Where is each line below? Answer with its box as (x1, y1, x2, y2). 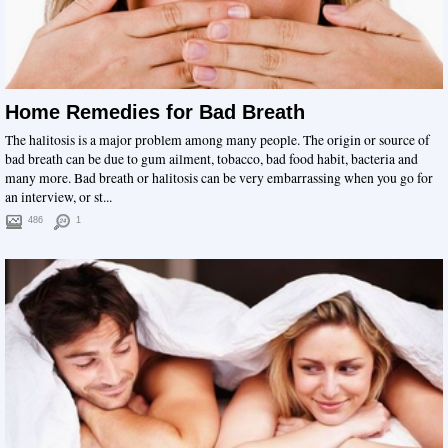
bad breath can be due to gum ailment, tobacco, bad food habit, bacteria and (5, 149, 418, 168)
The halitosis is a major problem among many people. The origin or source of (5, 130, 430, 149)
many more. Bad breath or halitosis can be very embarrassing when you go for (5, 168, 433, 187)
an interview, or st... (5, 187, 112, 206)
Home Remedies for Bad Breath (5, 100, 305, 123)
